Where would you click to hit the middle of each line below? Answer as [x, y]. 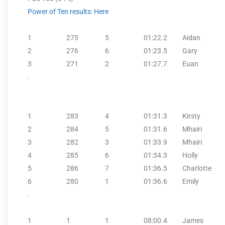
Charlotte [197, 168]
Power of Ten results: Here [68, 11]
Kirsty [191, 116]
